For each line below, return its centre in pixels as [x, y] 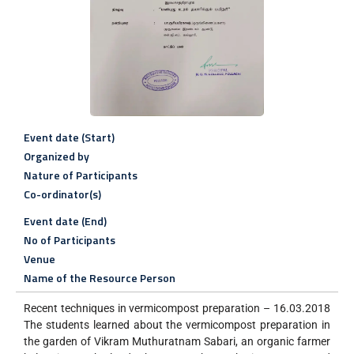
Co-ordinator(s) [62, 194]
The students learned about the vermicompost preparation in [177, 324]
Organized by [56, 156]
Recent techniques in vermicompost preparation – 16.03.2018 [177, 308]
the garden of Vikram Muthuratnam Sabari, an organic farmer [177, 341]
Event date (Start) [69, 137]
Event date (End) [65, 220]
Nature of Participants [81, 175]
